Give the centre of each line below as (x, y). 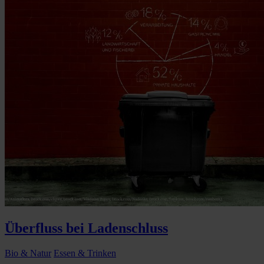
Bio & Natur (28, 253)
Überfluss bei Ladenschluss (86, 228)
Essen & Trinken (85, 253)
